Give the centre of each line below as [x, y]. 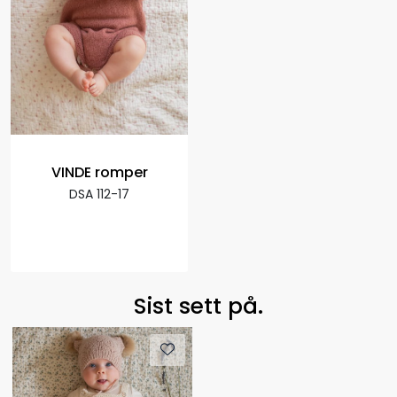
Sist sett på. [198, 307]
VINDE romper [99, 172]
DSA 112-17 [99, 194]
